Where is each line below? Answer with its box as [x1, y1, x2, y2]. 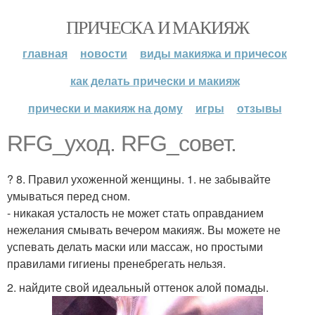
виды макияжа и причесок [140, 45, 287, 61]
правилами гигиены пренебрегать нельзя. [7, 255, 226, 271]
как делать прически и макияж [70, 72, 240, 89]
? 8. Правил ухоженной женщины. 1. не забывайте [7, 171, 271, 187]
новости [80, 45, 127, 61]
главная [22, 45, 67, 61]
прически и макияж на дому [27, 100, 183, 116]
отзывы [236, 100, 282, 116]
